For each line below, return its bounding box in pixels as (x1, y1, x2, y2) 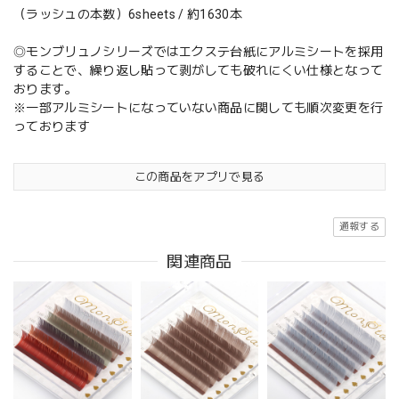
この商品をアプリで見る (134, 170, 265, 184)
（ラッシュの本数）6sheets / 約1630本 (13, 7, 243, 22)
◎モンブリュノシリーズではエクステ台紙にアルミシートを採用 (13, 45, 384, 60)
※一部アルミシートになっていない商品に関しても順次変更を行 (13, 101, 384, 116)
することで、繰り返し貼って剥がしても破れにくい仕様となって (13, 63, 384, 78)
